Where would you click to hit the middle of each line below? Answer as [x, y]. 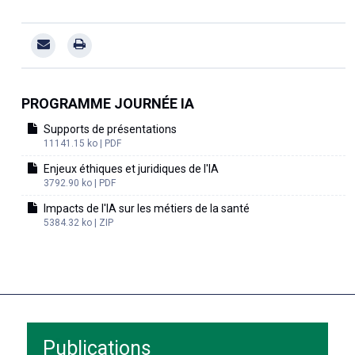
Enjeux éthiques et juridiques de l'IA [131, 168]
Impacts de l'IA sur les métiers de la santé [147, 208]
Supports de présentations [110, 129]
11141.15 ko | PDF [82, 143]
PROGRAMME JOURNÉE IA [108, 103]
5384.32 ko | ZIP [78, 222]
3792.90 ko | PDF [80, 183]
